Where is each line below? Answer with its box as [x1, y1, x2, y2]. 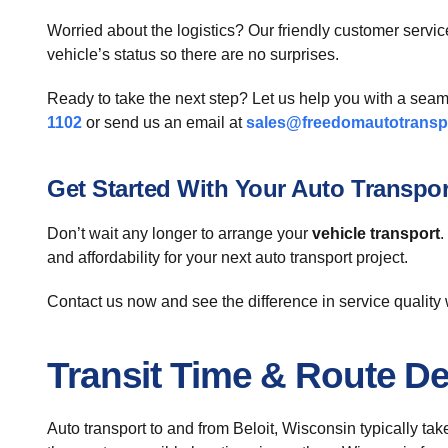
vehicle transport [312, 225, 440, 242]
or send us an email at [82, 114, 246, 131]
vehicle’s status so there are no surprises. [47, 46, 339, 63]
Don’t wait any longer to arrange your [47, 225, 312, 242]
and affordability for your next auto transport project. [47, 249, 408, 266]
